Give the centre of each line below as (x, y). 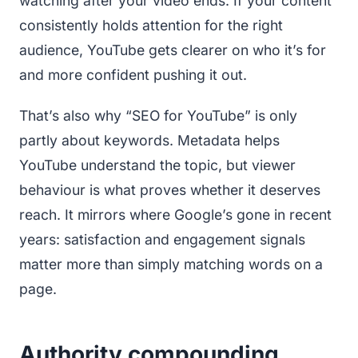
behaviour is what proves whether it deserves (170, 189)
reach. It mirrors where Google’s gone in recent (175, 214)
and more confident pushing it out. (133, 74)
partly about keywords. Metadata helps (149, 140)
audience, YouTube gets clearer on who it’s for (173, 50)
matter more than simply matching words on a (171, 264)
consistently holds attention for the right (151, 25)
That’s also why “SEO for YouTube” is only (158, 115)
